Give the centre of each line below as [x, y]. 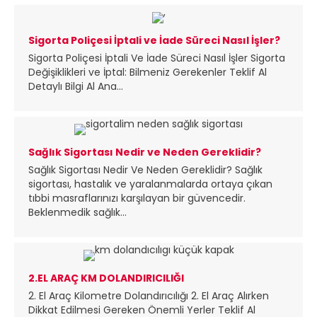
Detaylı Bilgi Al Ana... [76, 86]
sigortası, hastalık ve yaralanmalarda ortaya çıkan [150, 184]
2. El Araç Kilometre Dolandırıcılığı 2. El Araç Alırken [149, 296]
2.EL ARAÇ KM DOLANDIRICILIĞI [106, 278]
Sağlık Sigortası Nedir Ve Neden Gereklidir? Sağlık [145, 170]
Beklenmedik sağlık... [77, 212]
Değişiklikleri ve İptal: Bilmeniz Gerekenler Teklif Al [148, 72]
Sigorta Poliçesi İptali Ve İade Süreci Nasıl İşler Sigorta [157, 58]
